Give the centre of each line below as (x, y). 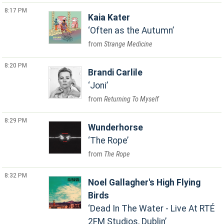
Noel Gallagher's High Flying (144, 182)
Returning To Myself (131, 99)
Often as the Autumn (131, 30)
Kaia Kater (109, 17)
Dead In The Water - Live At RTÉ (152, 208)
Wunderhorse (116, 127)
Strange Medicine (128, 44)
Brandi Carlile (115, 72)
